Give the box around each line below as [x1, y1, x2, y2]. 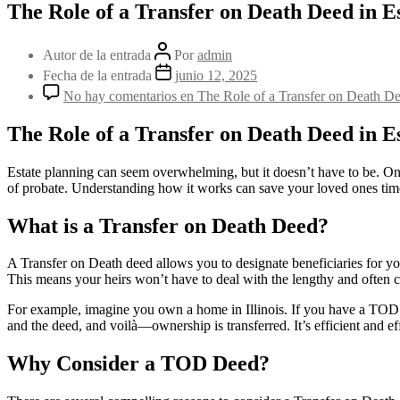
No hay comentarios [63, 87, 177, 104]
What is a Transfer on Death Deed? [7, 213, 329, 237]
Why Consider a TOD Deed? [7, 352, 270, 376]
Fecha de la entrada [43, 67, 155, 83]
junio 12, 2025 [175, 67, 257, 83]
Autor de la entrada [43, 46, 154, 62]
